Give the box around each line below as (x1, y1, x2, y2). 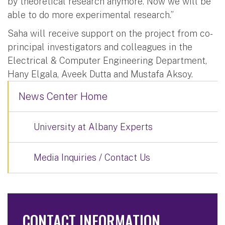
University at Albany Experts (34, 121, 153, 132)
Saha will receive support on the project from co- (8, 28, 213, 39)
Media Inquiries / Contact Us (34, 152, 150, 163)
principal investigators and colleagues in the (8, 41, 192, 52)
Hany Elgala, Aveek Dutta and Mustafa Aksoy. (8, 68, 193, 79)
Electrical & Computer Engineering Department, (8, 55, 207, 66)
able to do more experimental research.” (8, 9, 174, 20)
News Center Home (19, 90, 107, 102)
